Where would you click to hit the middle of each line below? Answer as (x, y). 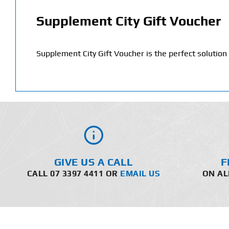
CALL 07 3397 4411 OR (74, 174)
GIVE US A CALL (94, 162)
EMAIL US (140, 174)
